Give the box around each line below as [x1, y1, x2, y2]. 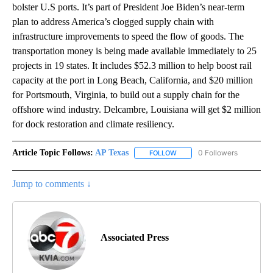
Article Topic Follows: [12, 148, 93, 158]
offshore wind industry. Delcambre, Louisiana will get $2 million [12, 104, 261, 115]
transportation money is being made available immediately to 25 [12, 46, 257, 57]
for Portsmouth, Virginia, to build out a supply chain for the [12, 90, 239, 101]
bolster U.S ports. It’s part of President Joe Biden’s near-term [12, 2, 244, 13]
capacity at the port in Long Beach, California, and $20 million [12, 75, 253, 86]
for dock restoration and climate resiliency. [12, 119, 174, 130]
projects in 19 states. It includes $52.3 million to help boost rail [12, 60, 252, 71]
